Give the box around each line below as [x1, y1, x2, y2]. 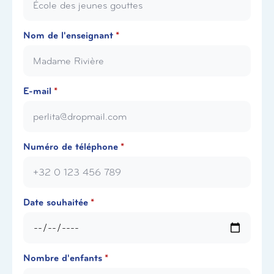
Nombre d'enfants [23, 252, 102, 265]
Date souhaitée [23, 196, 88, 209]
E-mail [23, 84, 51, 97]
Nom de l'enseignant [23, 29, 113, 42]
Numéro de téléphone [23, 140, 118, 153]
